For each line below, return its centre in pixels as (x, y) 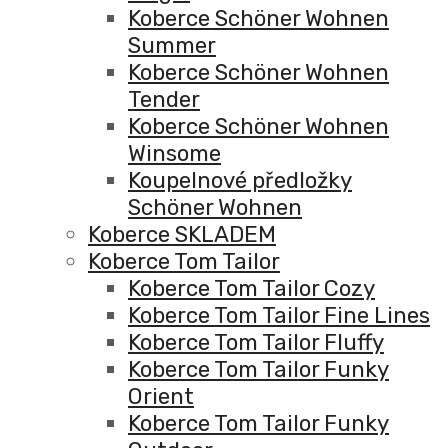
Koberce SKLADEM (182, 235)
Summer (172, 46)
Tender (164, 100)
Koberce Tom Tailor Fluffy (256, 343)
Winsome (174, 154)
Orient (161, 397)
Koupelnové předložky (240, 181)
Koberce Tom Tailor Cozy (251, 289)
